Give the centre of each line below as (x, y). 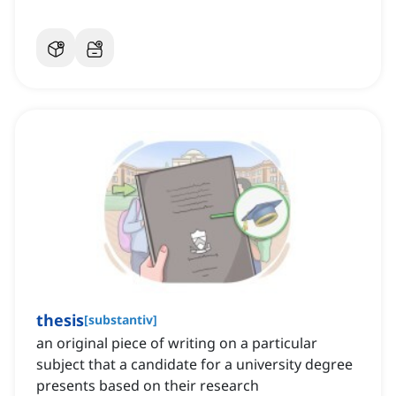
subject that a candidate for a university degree (194, 365)
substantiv (121, 320)
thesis (60, 320)
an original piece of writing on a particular (177, 343)
